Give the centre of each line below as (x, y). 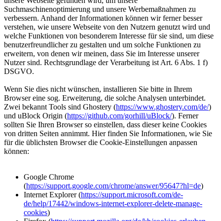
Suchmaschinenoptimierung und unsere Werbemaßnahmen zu (100, 9)
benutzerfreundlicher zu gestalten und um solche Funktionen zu (102, 45)
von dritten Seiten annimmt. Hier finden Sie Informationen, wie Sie (108, 133)
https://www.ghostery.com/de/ (162, 107)
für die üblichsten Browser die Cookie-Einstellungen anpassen (101, 142)
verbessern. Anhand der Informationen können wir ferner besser (103, 18)
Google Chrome (49, 177)
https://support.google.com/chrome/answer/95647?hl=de (113, 186)
